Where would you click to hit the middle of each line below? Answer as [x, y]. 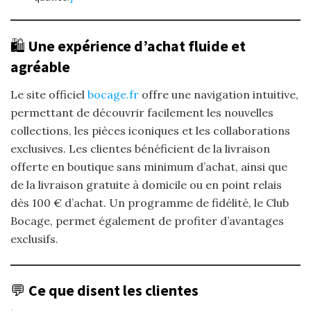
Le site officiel [49, 94]
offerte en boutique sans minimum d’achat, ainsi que [149, 166]
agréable [40, 67]
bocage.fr [113, 94]
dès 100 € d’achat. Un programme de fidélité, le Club [150, 202]
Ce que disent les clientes [114, 291]
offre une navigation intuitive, [219, 94]
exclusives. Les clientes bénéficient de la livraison [140, 148]
